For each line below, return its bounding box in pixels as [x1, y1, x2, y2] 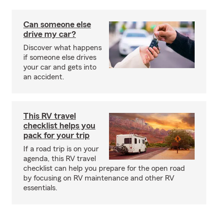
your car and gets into [23, 63, 96, 71]
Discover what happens [23, 44, 102, 52]
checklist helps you [23, 121, 95, 130]
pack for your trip [23, 131, 90, 140]
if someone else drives [23, 54, 96, 61]
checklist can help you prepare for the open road [23, 164, 185, 172]
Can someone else [23, 20, 91, 29]
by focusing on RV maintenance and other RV [23, 174, 174, 182]
